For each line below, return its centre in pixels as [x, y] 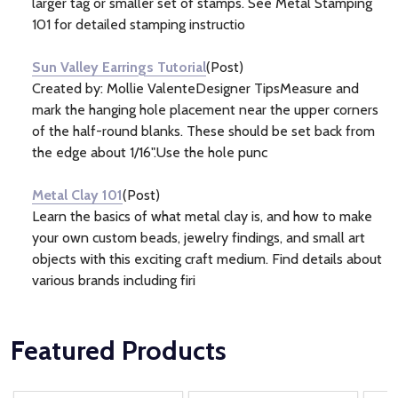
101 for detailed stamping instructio [139, 24]
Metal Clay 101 [77, 195]
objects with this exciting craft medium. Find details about [207, 259]
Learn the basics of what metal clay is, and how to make [202, 216]
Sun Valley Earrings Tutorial [119, 67]
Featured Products [119, 350]
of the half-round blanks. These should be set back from [203, 131]
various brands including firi [114, 280]
